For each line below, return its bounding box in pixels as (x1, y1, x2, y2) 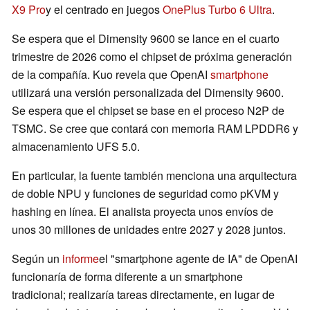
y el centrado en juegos (46, 1, 163, 18)
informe (62, 250, 99, 267)
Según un (12, 250, 62, 267)
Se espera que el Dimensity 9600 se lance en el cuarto (12, 30, 280, 47)
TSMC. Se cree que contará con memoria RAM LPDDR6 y (12, 120, 298, 137)
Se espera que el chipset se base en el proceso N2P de (12, 102, 284, 119)
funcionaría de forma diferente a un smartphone (12, 268, 243, 285)
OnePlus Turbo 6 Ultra (163, 1, 272, 18)
